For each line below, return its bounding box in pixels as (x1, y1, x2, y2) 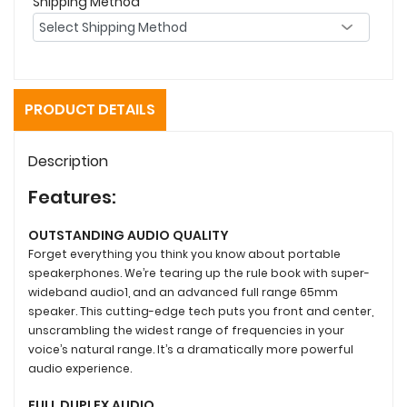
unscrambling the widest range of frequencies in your (28, 322, 344, 338)
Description (28, 150, 108, 172)
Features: (28, 184, 116, 210)
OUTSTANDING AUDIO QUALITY (28, 225, 229, 244)
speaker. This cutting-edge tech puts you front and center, (28, 303, 373, 319)
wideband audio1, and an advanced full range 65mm (28, 283, 338, 300)
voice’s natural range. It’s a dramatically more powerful (28, 341, 353, 357)
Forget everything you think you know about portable (28, 245, 341, 262)
